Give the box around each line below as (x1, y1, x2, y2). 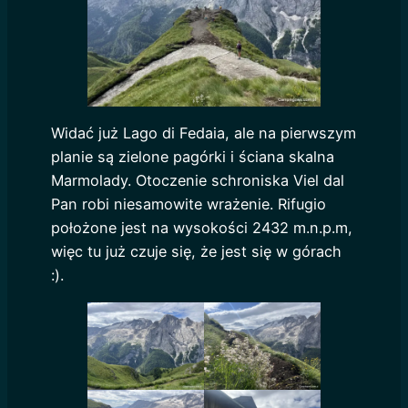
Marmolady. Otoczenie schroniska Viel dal (51, 171, 344, 190)
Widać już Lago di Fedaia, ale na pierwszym (51, 124, 356, 143)
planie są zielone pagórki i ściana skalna (51, 148, 334, 167)
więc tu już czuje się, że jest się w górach (51, 242, 342, 261)
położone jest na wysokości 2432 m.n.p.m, (51, 219, 352, 238)
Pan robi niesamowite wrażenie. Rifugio (51, 195, 326, 214)
